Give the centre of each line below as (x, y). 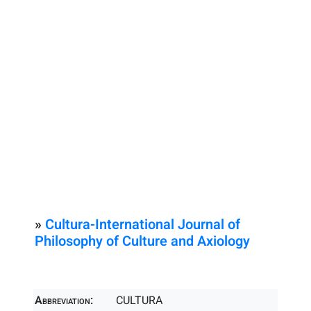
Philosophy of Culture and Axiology (142, 241)
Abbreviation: (64, 301)
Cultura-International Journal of (143, 225)
